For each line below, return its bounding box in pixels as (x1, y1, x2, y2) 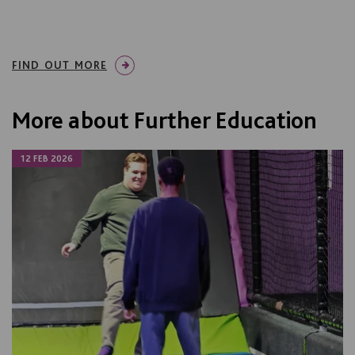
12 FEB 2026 (21, 153, 73, 165)
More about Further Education (12, 105, 317, 135)
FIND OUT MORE (12, 59, 107, 72)
